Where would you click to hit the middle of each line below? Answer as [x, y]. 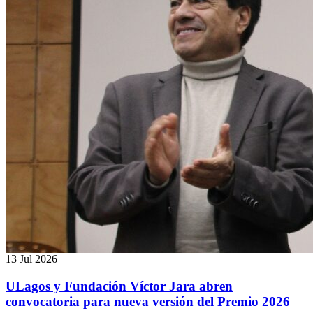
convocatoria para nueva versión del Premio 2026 [148, 301]
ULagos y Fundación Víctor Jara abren [119, 286]
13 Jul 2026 [31, 259]
